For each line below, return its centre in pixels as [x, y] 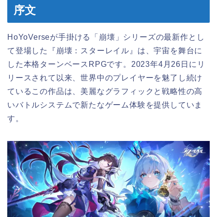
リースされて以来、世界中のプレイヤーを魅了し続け [105, 77]
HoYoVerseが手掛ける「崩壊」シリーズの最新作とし [106, 37]
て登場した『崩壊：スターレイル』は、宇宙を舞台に [105, 50]
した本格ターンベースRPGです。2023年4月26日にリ [106, 64]
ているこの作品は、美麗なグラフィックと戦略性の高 [105, 91]
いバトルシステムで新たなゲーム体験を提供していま [105, 105]
